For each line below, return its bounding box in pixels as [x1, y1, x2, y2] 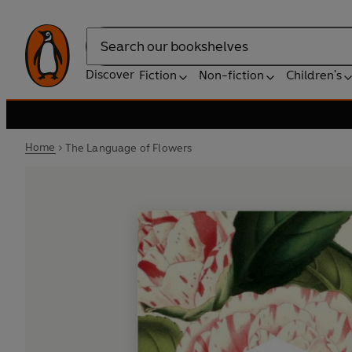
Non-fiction [199, 68, 264, 82]
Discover [86, 67, 134, 82]
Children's [286, 68, 342, 82]
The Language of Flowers [64, 141, 192, 155]
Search [86, 46, 125, 62]
